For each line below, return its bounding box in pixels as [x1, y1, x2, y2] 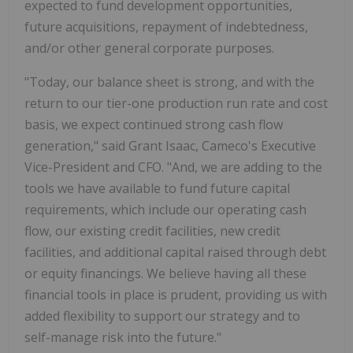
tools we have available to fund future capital [24, 180, 290, 198]
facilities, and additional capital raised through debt [24, 243, 326, 262]
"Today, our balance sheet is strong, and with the [24, 73, 314, 91]
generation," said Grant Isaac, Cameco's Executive [24, 137, 316, 155]
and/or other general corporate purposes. [24, 39, 274, 58]
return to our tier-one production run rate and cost [24, 95, 328, 113]
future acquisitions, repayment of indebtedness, [24, 18, 308, 36]
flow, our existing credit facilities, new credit [24, 222, 281, 240]
